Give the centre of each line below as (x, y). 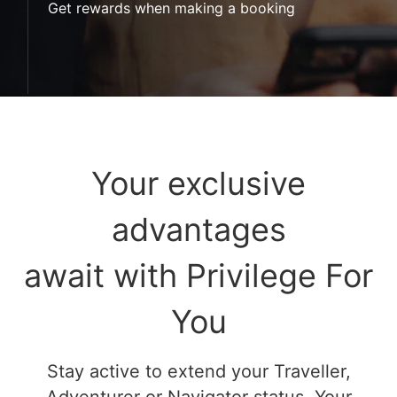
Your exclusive (198, 183)
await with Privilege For (198, 275)
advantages (198, 229)
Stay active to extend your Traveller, (198, 371)
